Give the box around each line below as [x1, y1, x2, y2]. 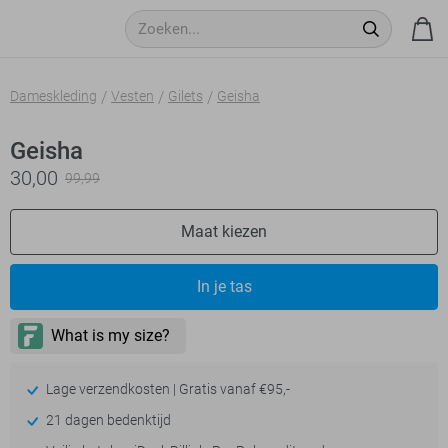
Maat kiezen [181, 222, 267, 241]
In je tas [196, 277, 252, 296]
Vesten [111, 88, 154, 104]
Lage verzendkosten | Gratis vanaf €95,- [42, 381, 290, 397]
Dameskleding [10, 88, 97, 104]
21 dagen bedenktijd [42, 412, 171, 428]
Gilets [168, 88, 203, 104]
